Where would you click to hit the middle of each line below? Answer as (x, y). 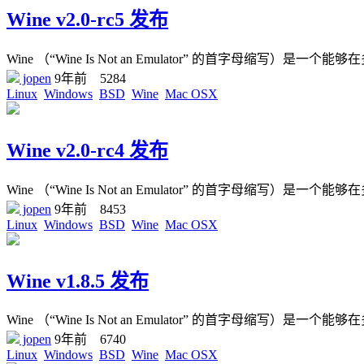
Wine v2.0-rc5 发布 (87, 19)
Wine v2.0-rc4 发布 (87, 150)
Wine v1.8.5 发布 (78, 281)
